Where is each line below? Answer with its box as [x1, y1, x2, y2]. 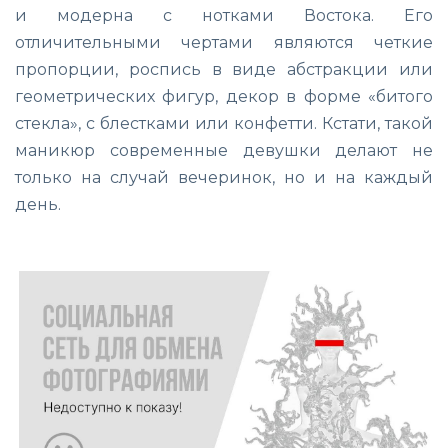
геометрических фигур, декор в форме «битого [15, 87, 433, 107]
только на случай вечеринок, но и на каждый [15, 168, 433, 188]
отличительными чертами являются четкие [15, 33, 433, 53]
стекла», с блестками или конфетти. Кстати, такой [15, 114, 433, 134]
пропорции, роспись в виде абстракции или [15, 60, 433, 80]
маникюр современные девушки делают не [15, 141, 433, 161]
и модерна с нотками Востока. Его [15, 6, 433, 26]
